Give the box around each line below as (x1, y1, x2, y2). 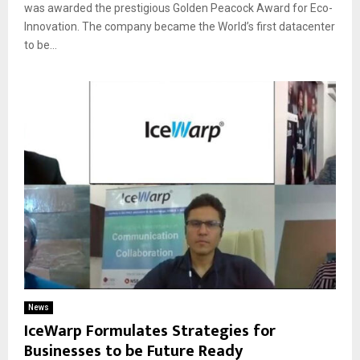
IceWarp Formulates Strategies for (24, 317, 276, 345)
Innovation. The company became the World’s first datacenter (24, 20, 335, 34)
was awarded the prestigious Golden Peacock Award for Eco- (24, 2, 333, 15)
